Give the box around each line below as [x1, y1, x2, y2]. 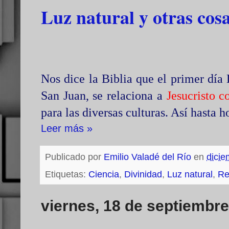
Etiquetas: [45, 169, 88, 180]
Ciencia [88, 169, 119, 180]
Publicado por [45, 152, 104, 163]
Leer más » [41, 123, 93, 134]
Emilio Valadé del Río [104, 152, 191, 163]
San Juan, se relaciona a [41, 89, 167, 103]
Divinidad [124, 169, 162, 180]
